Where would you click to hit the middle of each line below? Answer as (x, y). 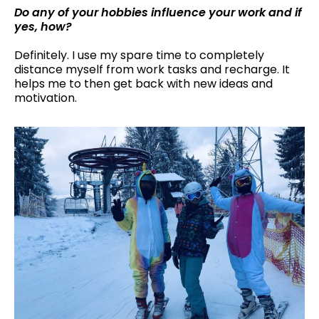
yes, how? (43, 26)
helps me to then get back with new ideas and (143, 83)
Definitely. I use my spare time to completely (139, 55)
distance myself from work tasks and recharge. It (152, 69)
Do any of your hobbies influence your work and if (158, 12)
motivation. (46, 98)
